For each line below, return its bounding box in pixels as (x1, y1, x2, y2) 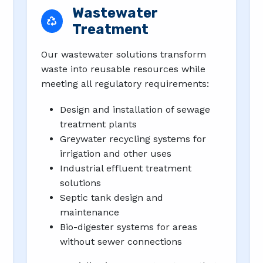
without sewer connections (60, 235, 182, 247)
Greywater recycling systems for (60, 133, 206, 144)
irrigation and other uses (60, 147, 171, 159)
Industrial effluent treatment (60, 162, 191, 174)
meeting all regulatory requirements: (41, 77, 209, 89)
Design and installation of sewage (60, 103, 210, 115)
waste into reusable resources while (41, 63, 205, 75)
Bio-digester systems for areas (60, 221, 197, 232)
